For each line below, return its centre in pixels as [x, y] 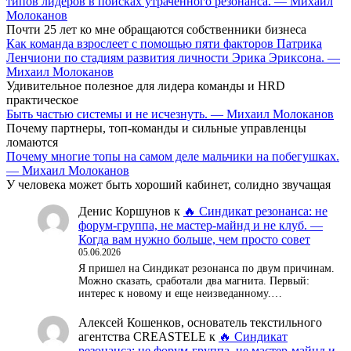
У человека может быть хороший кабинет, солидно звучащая [168, 184]
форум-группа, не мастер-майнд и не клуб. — [201, 225]
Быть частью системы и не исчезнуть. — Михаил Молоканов [170, 114]
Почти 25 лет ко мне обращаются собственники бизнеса [156, 29]
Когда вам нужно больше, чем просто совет [194, 239]
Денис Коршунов [125, 211]
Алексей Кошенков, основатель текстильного [200, 322]
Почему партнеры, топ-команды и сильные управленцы [156, 128]
